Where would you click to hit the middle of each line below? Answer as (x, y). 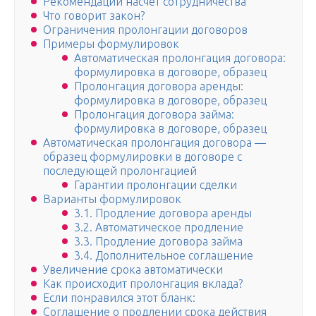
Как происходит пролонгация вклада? (143, 284)
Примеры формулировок (111, 44)
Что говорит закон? (94, 16)
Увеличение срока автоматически (133, 270)
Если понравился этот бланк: (119, 298)
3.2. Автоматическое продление (159, 227)
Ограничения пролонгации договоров (145, 30)
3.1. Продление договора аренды (163, 213)
